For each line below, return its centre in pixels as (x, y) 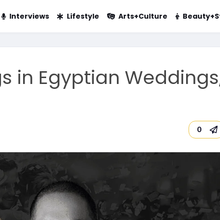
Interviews (29, 16)
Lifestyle (83, 16)
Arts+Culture (143, 16)
